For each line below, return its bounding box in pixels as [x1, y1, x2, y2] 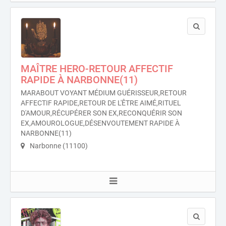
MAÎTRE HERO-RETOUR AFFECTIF [21, 63, 173, 75]
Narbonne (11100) [28, 142, 88, 150]
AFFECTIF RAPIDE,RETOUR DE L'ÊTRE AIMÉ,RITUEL [21, 99, 181, 107]
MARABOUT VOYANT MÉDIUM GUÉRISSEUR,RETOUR [21, 89, 187, 97]
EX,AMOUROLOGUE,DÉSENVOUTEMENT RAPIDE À [21, 119, 180, 127]
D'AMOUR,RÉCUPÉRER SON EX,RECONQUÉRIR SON [21, 109, 182, 117]
